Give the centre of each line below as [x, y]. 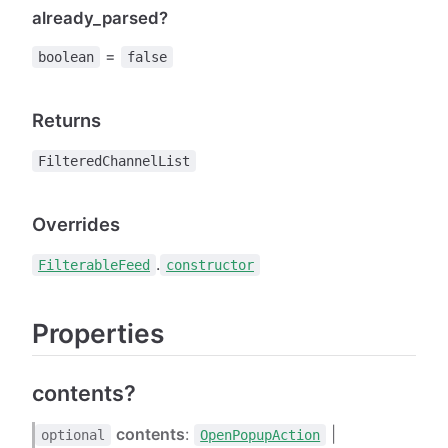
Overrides [76, 224]
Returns [66, 120]
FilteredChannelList [114, 161]
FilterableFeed [94, 265]
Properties [98, 333]
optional [73, 434]
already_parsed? [100, 18]
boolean [66, 57]
